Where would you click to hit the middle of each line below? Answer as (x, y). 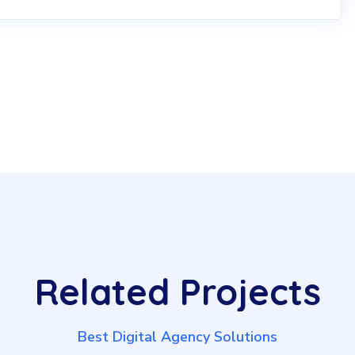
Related (102, 291)
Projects (250, 291)
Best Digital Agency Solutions (177, 336)
